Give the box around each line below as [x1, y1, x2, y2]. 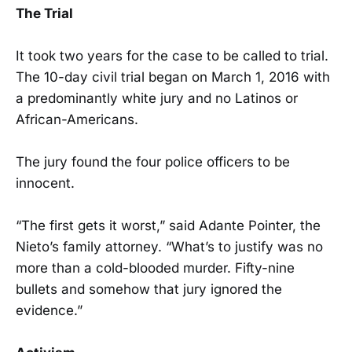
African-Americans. [16, 111, 138, 127]
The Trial [16, 5, 73, 21]
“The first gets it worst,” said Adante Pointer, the [16, 218, 321, 234]
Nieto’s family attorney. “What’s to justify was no [16, 239, 323, 255]
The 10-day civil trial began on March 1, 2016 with [16, 68, 330, 85]
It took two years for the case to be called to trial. [16, 47, 328, 64]
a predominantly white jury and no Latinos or [16, 90, 298, 106]
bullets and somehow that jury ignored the [16, 281, 282, 298]
